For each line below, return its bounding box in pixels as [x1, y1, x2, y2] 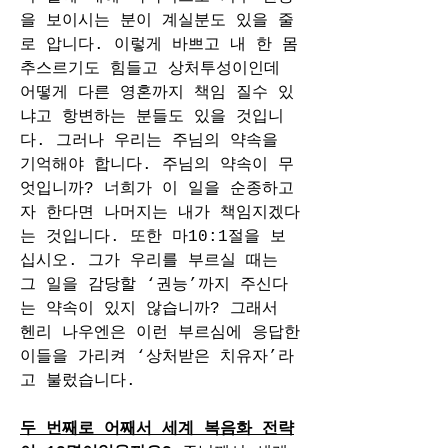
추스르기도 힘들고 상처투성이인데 [20, 60, 280, 78]
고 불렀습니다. [20, 372, 136, 390]
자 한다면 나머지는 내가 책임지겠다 [20, 204, 300, 222]
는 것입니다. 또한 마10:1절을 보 [20, 228, 286, 246]
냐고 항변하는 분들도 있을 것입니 [20, 108, 284, 126]
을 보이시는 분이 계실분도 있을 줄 [20, 12, 294, 30]
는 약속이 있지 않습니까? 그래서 [20, 300, 278, 318]
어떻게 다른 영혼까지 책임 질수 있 [20, 84, 294, 102]
